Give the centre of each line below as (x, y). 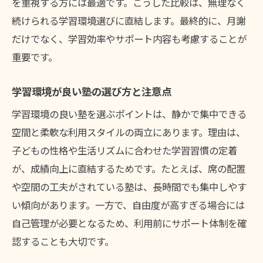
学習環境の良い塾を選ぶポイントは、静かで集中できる (129, 114)
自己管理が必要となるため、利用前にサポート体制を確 (129, 223)
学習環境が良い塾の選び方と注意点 (92, 92)
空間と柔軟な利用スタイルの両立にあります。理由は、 (129, 132)
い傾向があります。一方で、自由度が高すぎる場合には (128, 205)
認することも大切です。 (63, 242)
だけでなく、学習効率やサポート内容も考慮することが (129, 39)
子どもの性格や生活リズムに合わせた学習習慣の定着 (124, 151)
